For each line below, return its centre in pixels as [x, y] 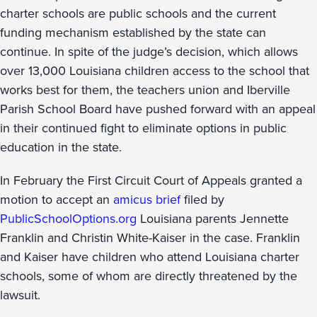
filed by [202, 199]
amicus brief [147, 199]
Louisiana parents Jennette [213, 218]
